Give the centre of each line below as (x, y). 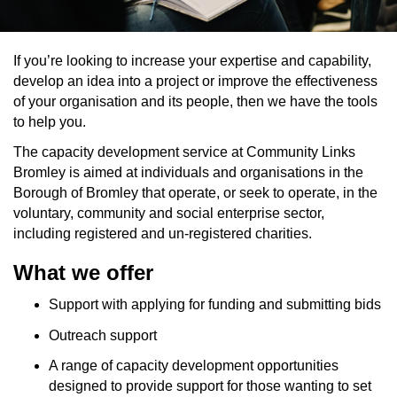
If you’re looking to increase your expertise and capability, (192, 60)
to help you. (50, 121)
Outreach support (103, 335)
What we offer (83, 272)
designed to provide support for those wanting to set (210, 386)
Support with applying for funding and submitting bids (215, 305)
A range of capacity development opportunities (194, 366)
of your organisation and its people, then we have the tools (195, 101)
